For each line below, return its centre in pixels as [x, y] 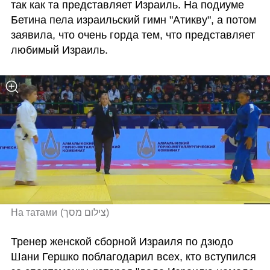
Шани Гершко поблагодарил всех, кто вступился [133, 256]
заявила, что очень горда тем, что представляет [133, 35]
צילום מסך [85, 213]
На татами [34, 213]
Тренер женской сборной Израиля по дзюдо [122, 241]
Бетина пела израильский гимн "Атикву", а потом [133, 20]
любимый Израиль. [59, 50]
